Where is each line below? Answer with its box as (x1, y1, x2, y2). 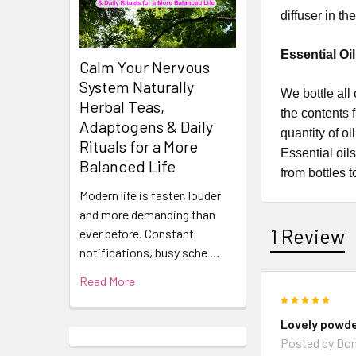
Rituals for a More (79, 137, 198, 157)
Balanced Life (79, 157, 176, 176)
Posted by (281, 335, 337, 350)
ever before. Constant (79, 226, 194, 242)
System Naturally (79, 77, 194, 97)
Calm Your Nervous (79, 57, 210, 77)
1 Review (270, 223, 346, 248)
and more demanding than (79, 207, 215, 222)
